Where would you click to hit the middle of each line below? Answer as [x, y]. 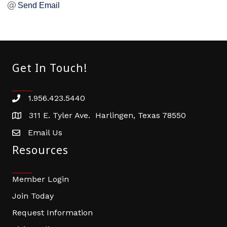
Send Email [39, 6]
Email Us [45, 133]
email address [39, 134]
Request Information [52, 213]
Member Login [41, 179]
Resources [40, 150]
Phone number [41, 100]
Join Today [33, 196]
